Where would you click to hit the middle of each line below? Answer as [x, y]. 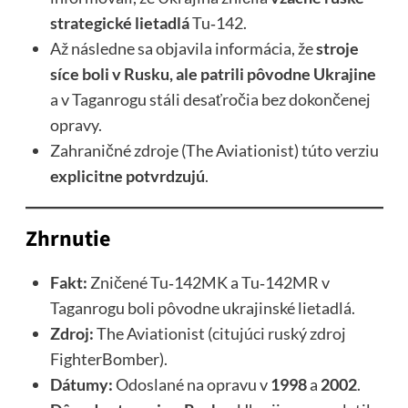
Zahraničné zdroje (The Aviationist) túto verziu [214, 151]
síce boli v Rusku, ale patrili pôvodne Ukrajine [213, 74]
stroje [337, 49]
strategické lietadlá [119, 23]
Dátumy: [81, 385]
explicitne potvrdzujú [127, 176]
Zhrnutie [67, 240]
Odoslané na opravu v [191, 385]
